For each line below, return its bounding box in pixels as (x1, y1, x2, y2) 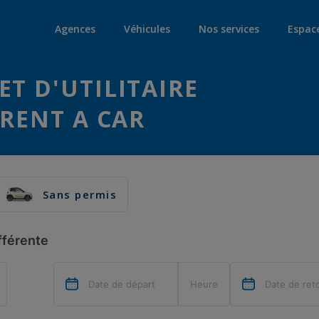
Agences (55, 21, 95, 36)
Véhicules (124, 21, 170, 36)
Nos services (199, 21, 259, 36)
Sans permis (42, 187, 117, 202)
